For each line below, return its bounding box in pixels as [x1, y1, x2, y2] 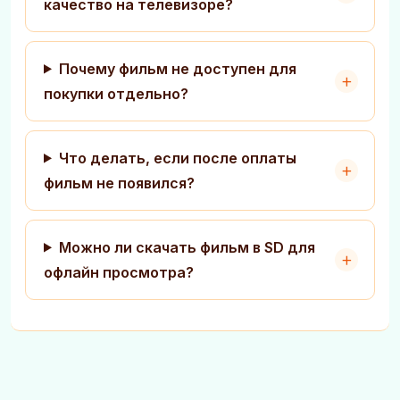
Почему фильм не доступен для [58, 59, 296, 78]
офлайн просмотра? [44, 262, 194, 281]
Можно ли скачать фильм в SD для [58, 237, 315, 256]
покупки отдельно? [44, 84, 188, 103]
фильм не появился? [44, 173, 195, 192]
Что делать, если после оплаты [58, 148, 296, 167]
